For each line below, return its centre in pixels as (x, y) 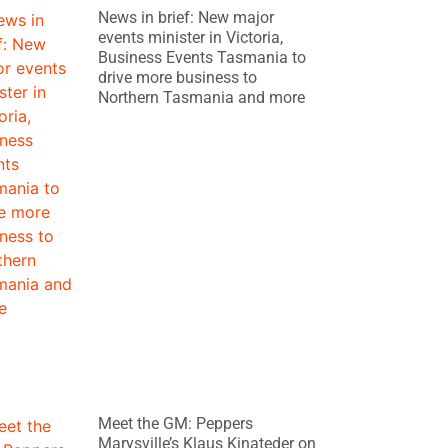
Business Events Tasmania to (202, 58)
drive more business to (178, 78)
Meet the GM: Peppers (176, 424)
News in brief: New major (186, 18)
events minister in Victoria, (191, 38)
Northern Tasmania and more (202, 98)
